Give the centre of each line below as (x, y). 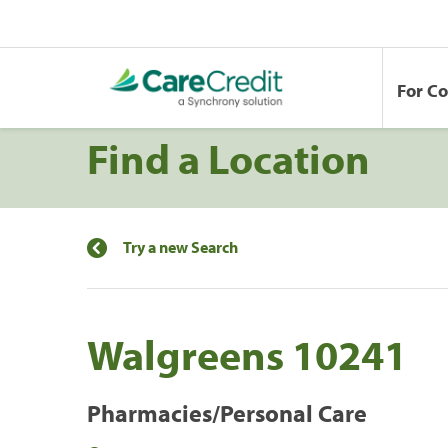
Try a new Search (180, 246)
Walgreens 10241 (247, 353)
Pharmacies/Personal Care (227, 412)
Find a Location (228, 157)
